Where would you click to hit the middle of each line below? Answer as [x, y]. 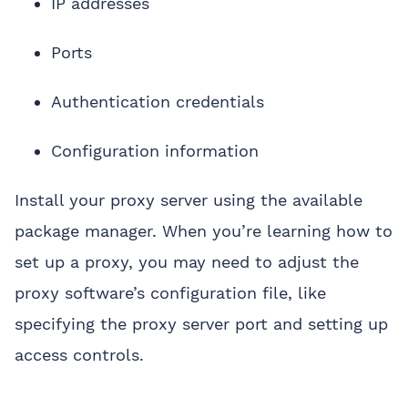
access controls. [79, 354]
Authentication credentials [158, 101]
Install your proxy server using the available [189, 199]
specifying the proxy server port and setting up [201, 323]
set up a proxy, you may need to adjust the [187, 261]
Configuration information [155, 150]
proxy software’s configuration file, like [170, 292]
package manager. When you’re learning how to [204, 230]
